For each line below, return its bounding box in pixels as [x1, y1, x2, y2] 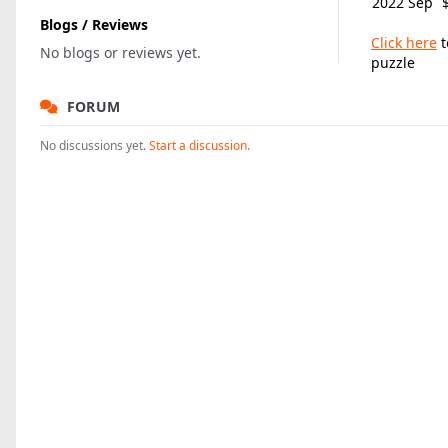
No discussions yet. [40, 137, 149, 154]
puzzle [371, 53, 415, 72]
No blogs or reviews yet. [40, 43, 201, 62]
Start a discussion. [149, 137, 250, 154]
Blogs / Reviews [40, 15, 148, 34]
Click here [371, 33, 437, 52]
